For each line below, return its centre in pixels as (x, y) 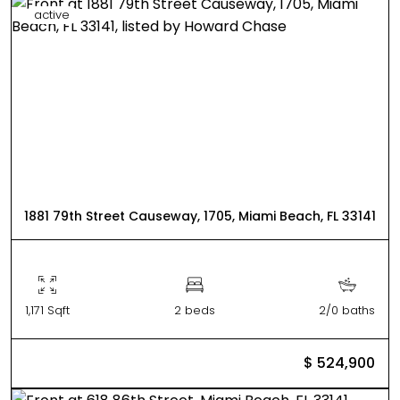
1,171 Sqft (47, 310)
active (52, 14)
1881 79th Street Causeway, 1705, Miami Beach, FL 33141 (200, 216)
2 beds (194, 310)
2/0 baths (347, 310)
